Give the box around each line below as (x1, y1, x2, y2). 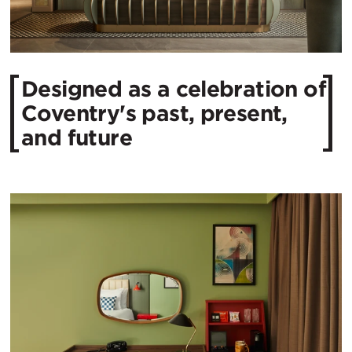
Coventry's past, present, (21, 99, 288, 126)
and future (21, 123, 132, 151)
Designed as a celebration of (21, 75, 327, 102)
